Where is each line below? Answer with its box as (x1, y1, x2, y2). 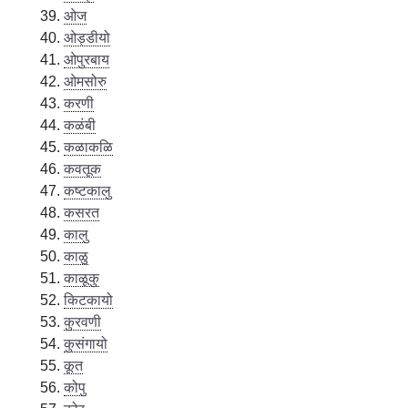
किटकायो (64, 291, 114, 308)
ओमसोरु (64, 73, 107, 89)
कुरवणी (64, 313, 102, 330)
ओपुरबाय (64, 51, 110, 67)
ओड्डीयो (64, 29, 111, 46)
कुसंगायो (64, 335, 108, 352)
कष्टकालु (64, 182, 112, 199)
